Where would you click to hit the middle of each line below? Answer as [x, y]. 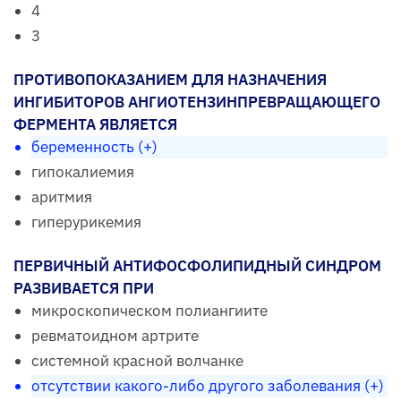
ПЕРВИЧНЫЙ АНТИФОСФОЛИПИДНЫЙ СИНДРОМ [197, 265]
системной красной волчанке [137, 360]
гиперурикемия [86, 222]
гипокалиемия [83, 171]
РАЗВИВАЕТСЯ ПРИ [84, 288]
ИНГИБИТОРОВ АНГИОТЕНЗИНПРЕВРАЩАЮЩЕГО [197, 102]
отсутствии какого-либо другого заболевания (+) [208, 385]
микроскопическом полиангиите [149, 310]
